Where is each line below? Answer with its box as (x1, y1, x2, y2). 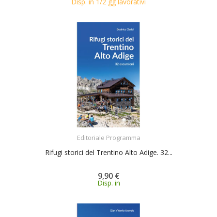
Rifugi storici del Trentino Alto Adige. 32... (45, 148, 172, 157)
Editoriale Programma (77, 133, 140, 142)
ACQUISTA (103, 127, 132, 136)
